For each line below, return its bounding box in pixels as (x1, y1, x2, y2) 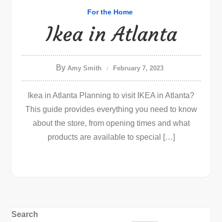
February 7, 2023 (113, 64, 164, 72)
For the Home (87, 8, 133, 16)
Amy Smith (67, 64, 102, 72)
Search (11, 210, 39, 219)
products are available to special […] (47, 133, 175, 141)
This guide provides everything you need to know (25, 105, 197, 113)
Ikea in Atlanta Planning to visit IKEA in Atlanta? (28, 91, 194, 100)
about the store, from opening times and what (32, 119, 190, 127)
